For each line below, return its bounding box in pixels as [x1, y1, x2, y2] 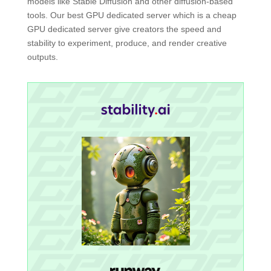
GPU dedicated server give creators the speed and [27, 24, 221, 34]
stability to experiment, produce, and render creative [27, 38, 227, 48]
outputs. [27, 52, 58, 62]
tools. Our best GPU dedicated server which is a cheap [27, 10, 237, 21]
